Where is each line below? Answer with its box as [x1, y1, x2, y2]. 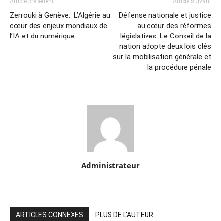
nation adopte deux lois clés [119, 41, 211, 51]
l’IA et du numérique [10, 31, 74, 40]
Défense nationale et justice [119, 10, 211, 20]
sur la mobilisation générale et [113, 52, 211, 61]
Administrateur [81, 160, 140, 170]
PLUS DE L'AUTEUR [95, 210, 153, 219]
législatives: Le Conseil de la [120, 31, 211, 40]
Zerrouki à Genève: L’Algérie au [10, 10, 110, 20]
